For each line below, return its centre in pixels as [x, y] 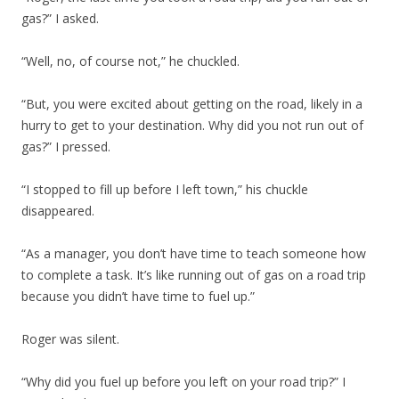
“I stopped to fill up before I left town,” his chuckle [165, 189]
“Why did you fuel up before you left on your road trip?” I [183, 382]
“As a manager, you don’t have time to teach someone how [194, 253]
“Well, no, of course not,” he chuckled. [130, 61]
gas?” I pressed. [66, 147]
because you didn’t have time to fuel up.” [138, 296]
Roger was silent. [70, 339]
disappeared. [58, 211]
